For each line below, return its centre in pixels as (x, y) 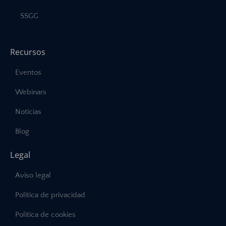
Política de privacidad (50, 195)
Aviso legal (33, 176)
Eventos (28, 73)
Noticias (28, 112)
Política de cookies (45, 215)
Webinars (31, 92)
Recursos (28, 52)
